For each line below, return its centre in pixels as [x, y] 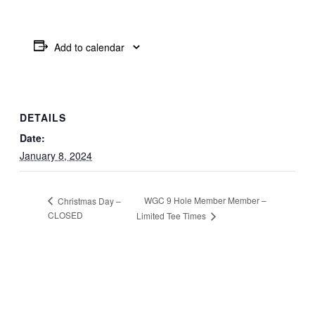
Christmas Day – [88, 200]
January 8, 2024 [56, 155]
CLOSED [65, 214]
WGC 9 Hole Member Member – [206, 200]
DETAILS [43, 117]
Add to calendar [89, 47]
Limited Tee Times [173, 215]
